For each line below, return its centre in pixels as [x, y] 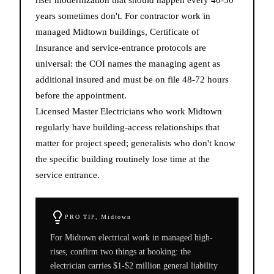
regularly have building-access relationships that [128, 127]
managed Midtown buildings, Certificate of [117, 31]
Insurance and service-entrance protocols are [121, 47]
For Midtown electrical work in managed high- [131, 237]
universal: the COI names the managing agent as [128, 63]
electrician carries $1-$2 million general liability [134, 265]
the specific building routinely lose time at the [123, 159]
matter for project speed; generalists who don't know [135, 143]
